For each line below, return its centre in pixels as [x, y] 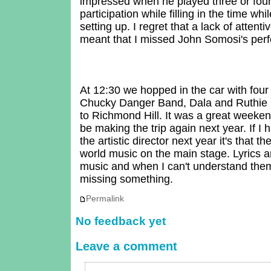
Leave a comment [127, 246]
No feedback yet [121, 221]
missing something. [127, 179]
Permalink [105, 199]
